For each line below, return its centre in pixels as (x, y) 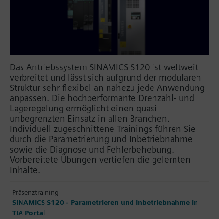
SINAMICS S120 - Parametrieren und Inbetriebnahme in (105, 202)
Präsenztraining (35, 192)
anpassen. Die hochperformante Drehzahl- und (102, 98)
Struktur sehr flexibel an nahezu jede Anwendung (107, 88)
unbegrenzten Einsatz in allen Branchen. (90, 118)
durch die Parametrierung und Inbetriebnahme (101, 139)
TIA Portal (29, 212)
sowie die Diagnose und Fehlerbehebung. (92, 149)
